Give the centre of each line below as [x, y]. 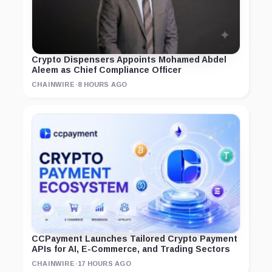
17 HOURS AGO [104, 263]
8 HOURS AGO [103, 84]
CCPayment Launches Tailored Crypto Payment [134, 238]
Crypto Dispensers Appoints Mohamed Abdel [129, 59]
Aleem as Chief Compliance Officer [107, 70]
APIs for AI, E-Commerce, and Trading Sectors [131, 249]
